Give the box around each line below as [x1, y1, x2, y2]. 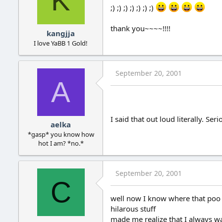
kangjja [47, 28, 75, 38]
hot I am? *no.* [38, 139, 84, 148]
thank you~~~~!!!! [111, 23, 170, 34]
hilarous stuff [111, 204, 156, 214]
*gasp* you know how [27, 130, 94, 139]
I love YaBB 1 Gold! [34, 38, 88, 48]
